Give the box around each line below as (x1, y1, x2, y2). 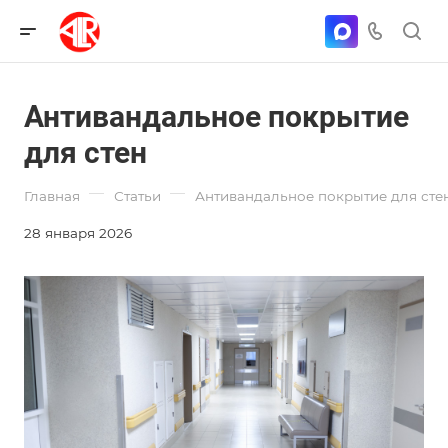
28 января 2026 (24, 225, 132, 241)
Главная (24, 188, 80, 204)
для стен (24, 135, 147, 170)
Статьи (114, 188, 161, 204)
